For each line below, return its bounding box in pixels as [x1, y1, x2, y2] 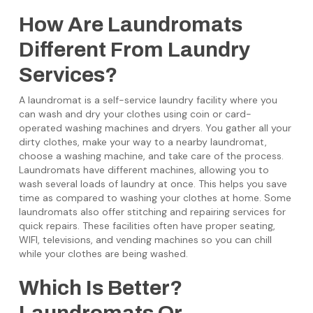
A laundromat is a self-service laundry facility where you [18, 94, 277, 106]
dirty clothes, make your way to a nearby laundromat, [18, 136, 267, 148]
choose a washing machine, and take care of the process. [18, 150, 284, 162]
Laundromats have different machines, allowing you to [18, 163, 269, 176]
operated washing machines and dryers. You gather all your [18, 122, 291, 134]
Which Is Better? [18, 277, 182, 299]
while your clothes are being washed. [18, 247, 188, 260]
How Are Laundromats [18, 13, 242, 36]
